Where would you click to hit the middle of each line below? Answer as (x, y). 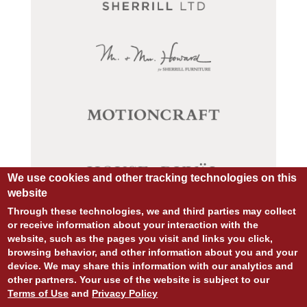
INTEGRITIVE (187, 279)
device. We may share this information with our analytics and (151, 266)
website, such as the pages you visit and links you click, (140, 238)
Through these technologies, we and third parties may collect (152, 211)
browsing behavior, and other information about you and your (153, 252)
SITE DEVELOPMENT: (133, 279)
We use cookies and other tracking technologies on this (152, 178)
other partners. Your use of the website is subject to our (139, 280)
